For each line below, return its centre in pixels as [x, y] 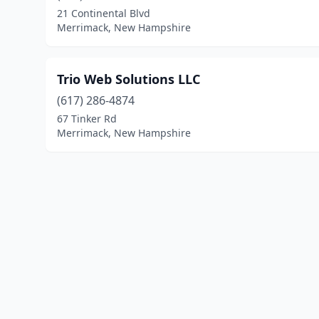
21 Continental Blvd [104, 13]
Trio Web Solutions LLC [129, 79]
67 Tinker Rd [87, 119]
